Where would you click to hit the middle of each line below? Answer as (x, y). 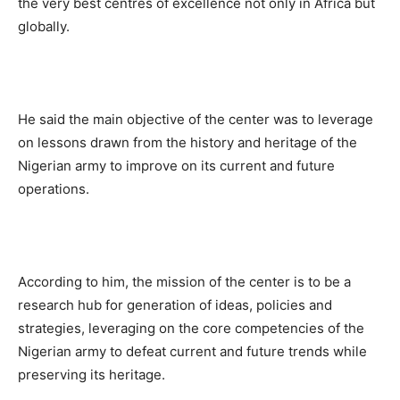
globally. (44, 26)
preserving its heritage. (92, 374)
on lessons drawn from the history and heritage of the (187, 142)
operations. (54, 188)
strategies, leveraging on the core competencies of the (191, 328)
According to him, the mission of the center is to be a (184, 281)
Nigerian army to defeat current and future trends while (192, 351)
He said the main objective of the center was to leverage (196, 119)
